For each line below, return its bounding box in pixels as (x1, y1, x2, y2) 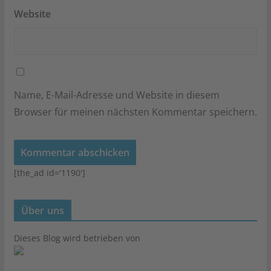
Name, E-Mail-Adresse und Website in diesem (13, 88, 220, 102)
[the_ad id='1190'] (13, 166, 85, 178)
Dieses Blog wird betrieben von (13, 232, 140, 244)
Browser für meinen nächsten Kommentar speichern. (13, 105, 257, 119)
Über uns (21, 203, 64, 217)
